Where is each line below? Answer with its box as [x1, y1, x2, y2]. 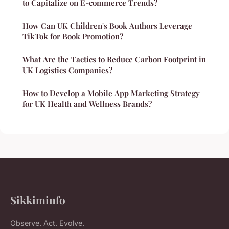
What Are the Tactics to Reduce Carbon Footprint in [22, 54, 206, 65]
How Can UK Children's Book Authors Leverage [22, 20, 192, 31]
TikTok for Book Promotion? [22, 31, 123, 42]
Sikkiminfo [10, 193, 65, 208]
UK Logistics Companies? [22, 65, 112, 76]
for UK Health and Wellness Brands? [22, 99, 152, 109]
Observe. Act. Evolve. [10, 219, 84, 228]
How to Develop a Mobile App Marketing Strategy [22, 88, 200, 99]
